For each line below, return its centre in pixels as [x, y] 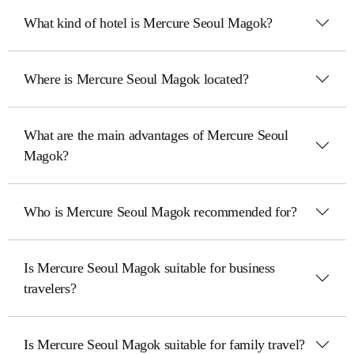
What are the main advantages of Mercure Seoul [156, 135]
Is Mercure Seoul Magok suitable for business [150, 268]
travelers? [50, 288]
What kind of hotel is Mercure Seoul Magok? [148, 23]
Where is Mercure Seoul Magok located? [136, 79]
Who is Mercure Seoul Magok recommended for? [160, 212]
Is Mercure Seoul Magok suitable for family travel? [164, 345]
